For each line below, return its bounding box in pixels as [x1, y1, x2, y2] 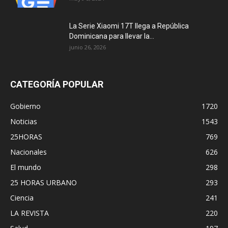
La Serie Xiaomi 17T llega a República [69, 22, 189, 30]
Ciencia [10, 193, 34, 203]
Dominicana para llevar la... [69, 32, 154, 40]
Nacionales [10, 147, 47, 157]
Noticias [10, 117, 37, 126]
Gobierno [10, 101, 41, 111]
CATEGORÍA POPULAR [10, 79, 103, 90]
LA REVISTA [10, 208, 49, 218]
